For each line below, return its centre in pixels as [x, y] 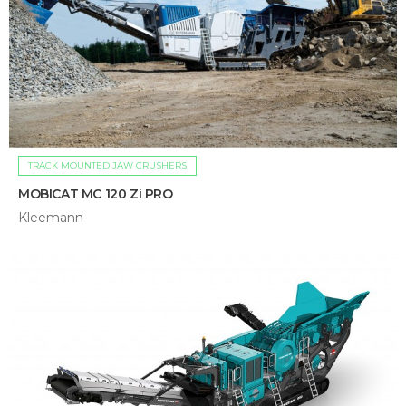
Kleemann [51, 218]
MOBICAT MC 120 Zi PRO [96, 194]
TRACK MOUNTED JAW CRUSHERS [107, 166]
